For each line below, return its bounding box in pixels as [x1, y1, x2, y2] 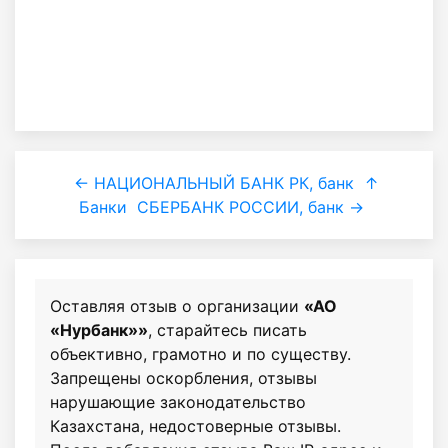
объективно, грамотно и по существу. [50, 344, 351, 364]
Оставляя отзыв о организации [50, 296, 304, 316]
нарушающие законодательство [50, 392, 306, 412]
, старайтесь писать [148, 320, 307, 340]
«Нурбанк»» [50, 320, 148, 340]
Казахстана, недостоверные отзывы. [50, 416, 341, 436]
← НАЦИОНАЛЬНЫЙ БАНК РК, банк [74, 173, 354, 193]
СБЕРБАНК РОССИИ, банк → [137, 197, 364, 217]
